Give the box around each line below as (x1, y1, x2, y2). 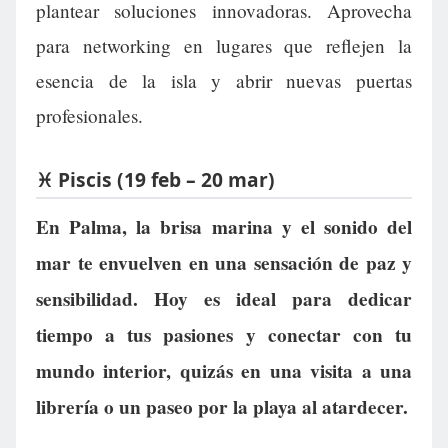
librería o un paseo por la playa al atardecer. (36, 392, 408, 421)
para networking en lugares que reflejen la (36, 33, 412, 59)
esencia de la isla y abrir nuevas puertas (36, 68, 412, 94)
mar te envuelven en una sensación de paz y (36, 248, 412, 277)
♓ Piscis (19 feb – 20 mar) (36, 166, 275, 194)
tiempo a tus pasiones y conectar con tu (36, 320, 412, 349)
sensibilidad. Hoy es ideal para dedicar (36, 284, 412, 313)
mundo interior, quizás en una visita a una (36, 356, 412, 385)
